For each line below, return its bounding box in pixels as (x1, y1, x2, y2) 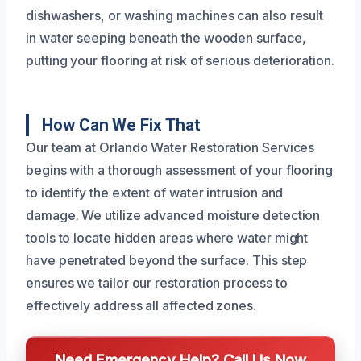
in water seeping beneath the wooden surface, (26, 29, 306, 46)
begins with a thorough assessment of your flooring (26, 161, 334, 178)
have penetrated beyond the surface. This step (26, 251, 308, 268)
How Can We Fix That (42, 114, 201, 135)
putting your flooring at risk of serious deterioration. (26, 52, 334, 68)
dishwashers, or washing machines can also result (26, 6, 324, 23)
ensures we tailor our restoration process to (26, 274, 288, 291)
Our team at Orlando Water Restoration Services (26, 139, 315, 156)
